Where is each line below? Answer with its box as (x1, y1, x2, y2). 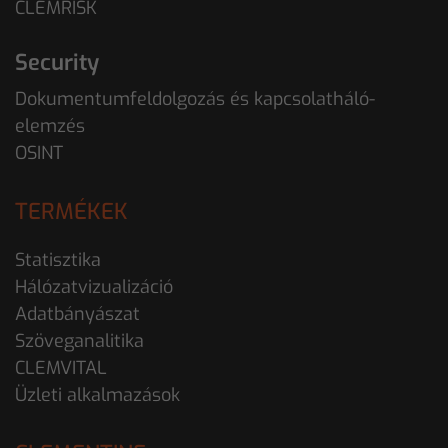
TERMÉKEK (15, 196, 128, 226)
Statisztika (15, 247, 101, 272)
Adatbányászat (15, 301, 140, 326)
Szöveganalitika (15, 328, 144, 353)
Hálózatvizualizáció (15, 274, 173, 299)
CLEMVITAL (15, 355, 107, 380)
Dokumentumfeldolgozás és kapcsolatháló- (15, 86, 375, 111)
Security (15, 47, 99, 77)
